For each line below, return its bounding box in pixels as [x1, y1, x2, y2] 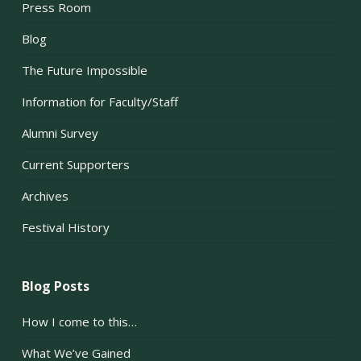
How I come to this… [21, 313, 137, 330]
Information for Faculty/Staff [21, 93, 178, 110]
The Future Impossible [21, 62, 147, 79]
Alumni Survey [21, 125, 98, 142]
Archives [21, 188, 68, 205]
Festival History [21, 219, 110, 236]
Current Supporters [21, 156, 130, 173]
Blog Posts [21, 277, 89, 296]
